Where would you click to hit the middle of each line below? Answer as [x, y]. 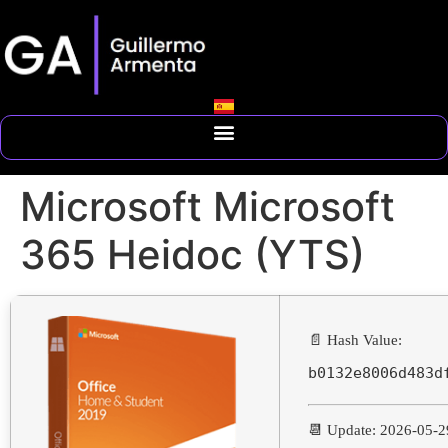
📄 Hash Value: [355, 339]
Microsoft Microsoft [207, 206]
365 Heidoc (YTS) [192, 254]
